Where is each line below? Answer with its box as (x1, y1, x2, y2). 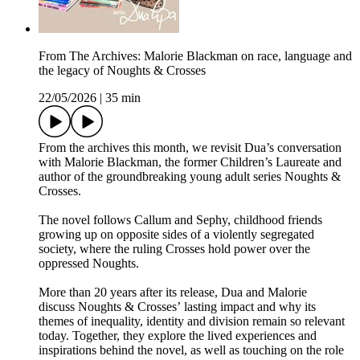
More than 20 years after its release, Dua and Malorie (39, 285, 307, 300)
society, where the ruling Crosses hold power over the (39, 242, 310, 256)
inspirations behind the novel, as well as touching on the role (39, 343, 344, 358)
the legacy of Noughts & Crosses (39, 63, 206, 78)
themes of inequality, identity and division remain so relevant (39, 314, 345, 329)
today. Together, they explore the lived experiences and (39, 329, 317, 343)
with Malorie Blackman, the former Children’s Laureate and (39, 155, 342, 170)
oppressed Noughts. (39, 256, 145, 271)
